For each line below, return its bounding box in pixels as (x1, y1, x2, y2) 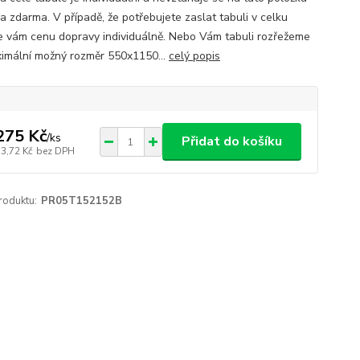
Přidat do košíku (181, 133, 282, 150)
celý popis (168, 48, 220, 63)
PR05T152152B (40, 194, 122, 208)
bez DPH (35, 144, 75, 157)
